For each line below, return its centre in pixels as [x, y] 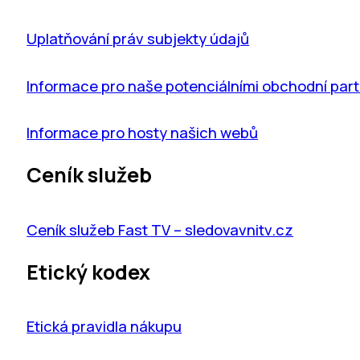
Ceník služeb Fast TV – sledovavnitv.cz [160, 229]
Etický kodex [89, 272]
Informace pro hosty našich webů [143, 133]
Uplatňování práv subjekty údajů [138, 39]
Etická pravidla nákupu [104, 325]
